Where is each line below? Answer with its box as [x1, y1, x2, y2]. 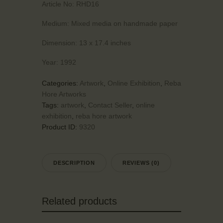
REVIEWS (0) [122, 159, 160, 166]
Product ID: [42, 122, 79, 131]
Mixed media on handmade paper [69, 19, 178, 28]
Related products [42, 196, 117, 207]
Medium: [42, 19, 69, 28]
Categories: [42, 79, 80, 87]
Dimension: [42, 38, 77, 47]
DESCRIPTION [53, 159, 95, 166]
